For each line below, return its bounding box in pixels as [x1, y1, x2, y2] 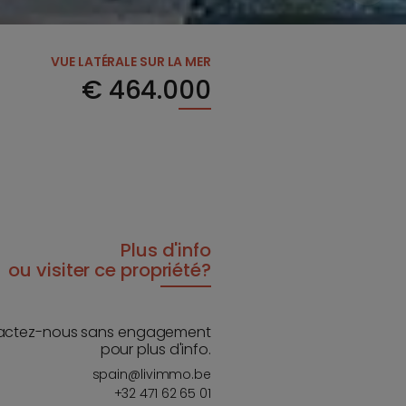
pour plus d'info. [100, 339, 211, 361]
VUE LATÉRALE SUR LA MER [51, 52, 211, 71]
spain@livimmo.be [92, 365, 211, 384]
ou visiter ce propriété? [8, 257, 211, 284]
